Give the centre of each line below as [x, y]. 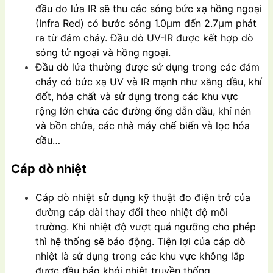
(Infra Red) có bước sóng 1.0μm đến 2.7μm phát [146, 23]
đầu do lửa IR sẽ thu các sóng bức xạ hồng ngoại [149, 9]
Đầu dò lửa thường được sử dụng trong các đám [147, 67]
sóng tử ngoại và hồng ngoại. [103, 53]
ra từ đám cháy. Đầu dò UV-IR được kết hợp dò [144, 38]
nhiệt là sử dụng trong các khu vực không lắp [140, 256]
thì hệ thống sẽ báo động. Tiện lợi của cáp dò [140, 242]
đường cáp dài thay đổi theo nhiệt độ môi [132, 212]
